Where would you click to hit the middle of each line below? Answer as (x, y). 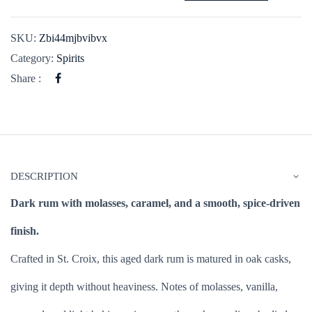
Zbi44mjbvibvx (73, 38)
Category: (33, 58)
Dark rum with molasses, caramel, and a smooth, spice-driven (155, 203)
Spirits (70, 58)
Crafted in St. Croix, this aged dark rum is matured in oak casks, (151, 259)
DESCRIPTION (44, 177)
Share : (26, 79)
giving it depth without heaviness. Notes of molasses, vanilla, (144, 287)
